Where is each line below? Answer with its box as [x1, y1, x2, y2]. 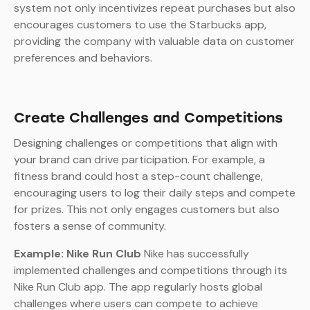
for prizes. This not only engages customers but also [14, 202, 280, 217]
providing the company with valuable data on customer [14, 34, 295, 49]
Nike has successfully [141, 246, 249, 262]
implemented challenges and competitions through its [14, 263, 287, 278]
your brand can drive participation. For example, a [14, 152, 265, 167]
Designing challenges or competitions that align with [14, 136, 277, 151]
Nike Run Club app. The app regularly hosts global [14, 280, 262, 295]
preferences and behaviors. [14, 51, 152, 66]
